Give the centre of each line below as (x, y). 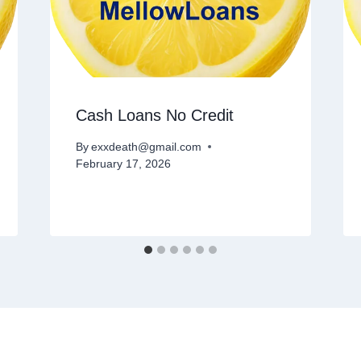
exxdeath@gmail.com (146, 147)
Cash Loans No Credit (154, 116)
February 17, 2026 (123, 164)
